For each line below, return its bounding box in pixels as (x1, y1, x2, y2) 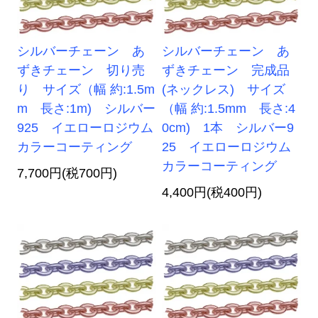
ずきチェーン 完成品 (162, 63, 290, 78)
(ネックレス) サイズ (162, 82, 286, 97)
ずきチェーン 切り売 (17, 63, 146, 78)
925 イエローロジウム (17, 121, 154, 136)
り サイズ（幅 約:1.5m (17, 82, 155, 97)
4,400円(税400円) (162, 185, 263, 200)
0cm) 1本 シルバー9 (162, 121, 295, 136)
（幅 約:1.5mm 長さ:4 (162, 102, 296, 116)
